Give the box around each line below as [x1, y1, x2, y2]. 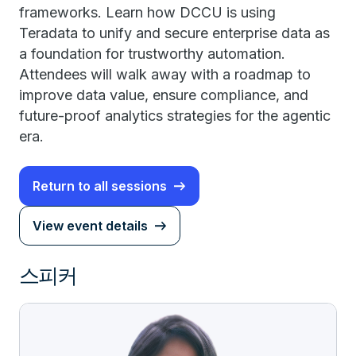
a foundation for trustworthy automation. [19, 45, 285, 62]
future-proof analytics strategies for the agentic [19, 107, 331, 124]
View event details [33, 218, 148, 234]
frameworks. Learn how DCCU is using [19, 4, 276, 21]
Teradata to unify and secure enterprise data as [19, 25, 330, 41]
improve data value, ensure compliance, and [19, 87, 308, 103]
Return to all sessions [33, 178, 167, 194]
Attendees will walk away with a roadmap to [19, 66, 311, 83]
